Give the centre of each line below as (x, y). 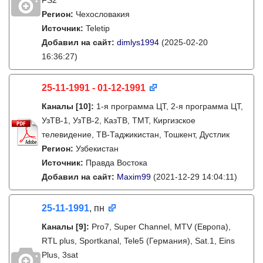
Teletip (98, 28)
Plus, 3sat (60, 255)
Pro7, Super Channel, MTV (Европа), (161, 227)
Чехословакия (103, 14)
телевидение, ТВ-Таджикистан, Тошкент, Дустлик (136, 134)
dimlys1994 (138, 42)
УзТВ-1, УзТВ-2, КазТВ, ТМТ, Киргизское (119, 120)
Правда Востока (117, 163)
